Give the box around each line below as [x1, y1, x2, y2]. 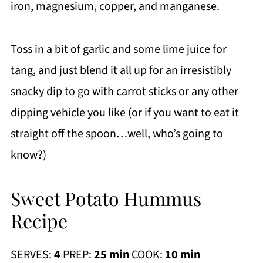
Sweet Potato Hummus [10, 185, 201, 211]
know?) [10, 146, 46, 163]
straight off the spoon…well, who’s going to [10, 125, 223, 142]
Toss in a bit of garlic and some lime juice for [10, 41, 227, 58]
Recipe [10, 207, 68, 233]
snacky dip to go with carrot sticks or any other [10, 83, 238, 100]
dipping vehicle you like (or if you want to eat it [10, 104, 239, 121]
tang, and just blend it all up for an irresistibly [10, 62, 231, 79]
